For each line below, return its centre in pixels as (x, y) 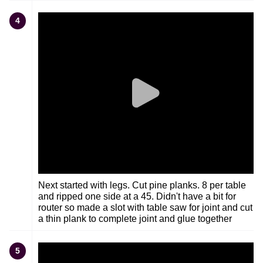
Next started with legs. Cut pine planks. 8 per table (142, 185)
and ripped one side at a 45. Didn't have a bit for (137, 196)
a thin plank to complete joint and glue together (135, 218)
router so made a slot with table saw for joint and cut (145, 207)
